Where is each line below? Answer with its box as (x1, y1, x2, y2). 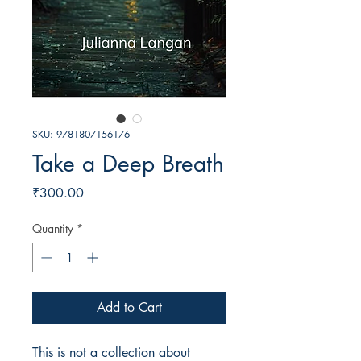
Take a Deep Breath (32, 149, 224, 179)
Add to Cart (96, 299, 162, 317)
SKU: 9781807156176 (32, 127, 130, 142)
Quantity (32, 221, 73, 237)
